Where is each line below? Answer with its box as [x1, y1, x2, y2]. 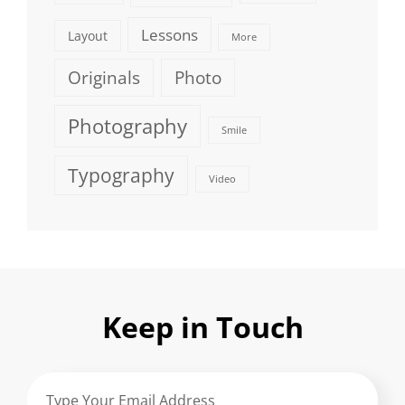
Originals [68, 66, 140, 90]
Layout [68, 26, 108, 44]
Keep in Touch [101, 307, 304, 347]
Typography [68, 163, 174, 189]
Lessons [140, 24, 198, 45]
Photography [68, 111, 187, 140]
